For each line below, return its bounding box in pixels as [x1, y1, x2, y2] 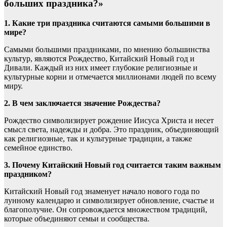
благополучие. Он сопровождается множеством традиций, [4, 205, 207, 214]
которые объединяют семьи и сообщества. [4, 214, 149, 223]
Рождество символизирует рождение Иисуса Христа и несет [4, 116, 214, 125]
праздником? [4, 169, 52, 178]
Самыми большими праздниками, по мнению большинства [4, 45, 210, 54]
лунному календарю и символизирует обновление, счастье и [4, 196, 214, 205]
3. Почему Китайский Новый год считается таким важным [4, 160, 221, 169]
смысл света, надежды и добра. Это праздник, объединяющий [4, 125, 219, 134]
